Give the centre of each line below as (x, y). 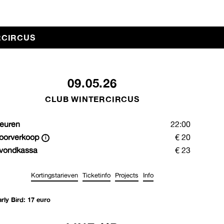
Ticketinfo (96, 175)
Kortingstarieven (54, 175)
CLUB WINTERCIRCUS (92, 99)
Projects (127, 175)
